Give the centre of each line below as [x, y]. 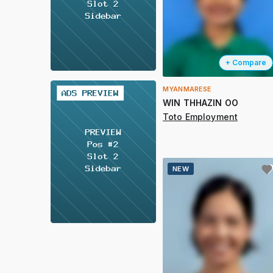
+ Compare [246, 63]
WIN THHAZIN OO [200, 103]
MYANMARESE [187, 89]
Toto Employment [200, 117]
